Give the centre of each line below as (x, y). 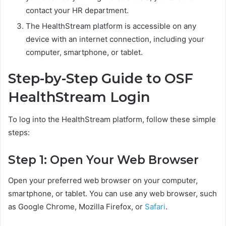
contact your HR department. (77, 10)
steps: (19, 133)
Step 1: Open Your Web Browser (103, 160)
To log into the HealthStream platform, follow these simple (112, 120)
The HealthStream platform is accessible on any (111, 26)
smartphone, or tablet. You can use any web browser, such (112, 193)
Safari (155, 206)
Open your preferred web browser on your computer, (103, 180)
